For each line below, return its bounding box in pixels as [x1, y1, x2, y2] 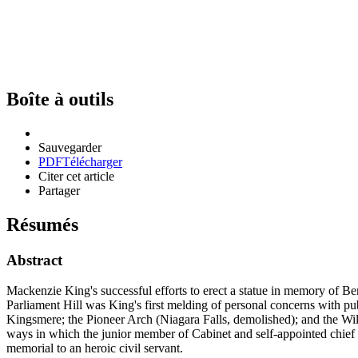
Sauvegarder [38, 140, 101, 154]
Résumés [6, 213, 78, 235]
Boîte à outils [6, 88, 113, 109]
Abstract [6, 251, 62, 268]
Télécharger [62, 154, 122, 169]
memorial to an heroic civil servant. [6, 341, 183, 356]
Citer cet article [38, 169, 114, 183]
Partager [38, 183, 80, 197]
